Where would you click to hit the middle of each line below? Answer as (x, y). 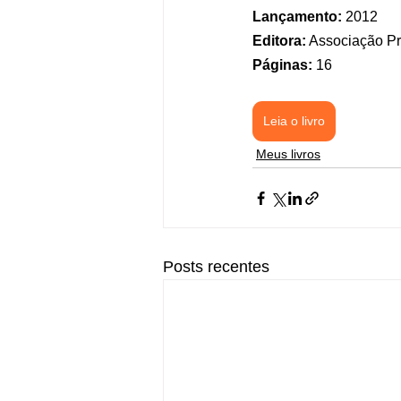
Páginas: (282, 65)
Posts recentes (216, 267)
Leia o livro (294, 121)
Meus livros (288, 154)
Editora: (279, 41)
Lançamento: (297, 17)
